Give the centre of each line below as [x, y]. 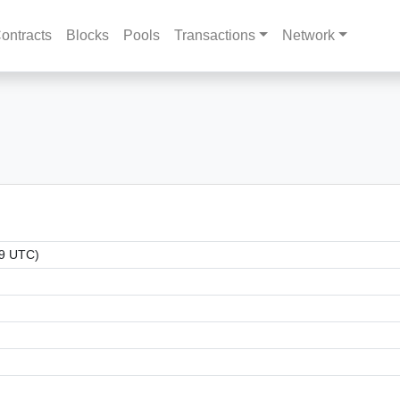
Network [308, 35]
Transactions [215, 35]
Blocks [88, 35]
